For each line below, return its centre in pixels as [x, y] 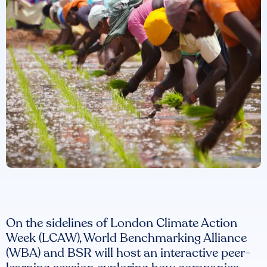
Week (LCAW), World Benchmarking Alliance [126, 238]
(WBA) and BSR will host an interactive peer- [128, 253]
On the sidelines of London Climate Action [122, 223]
